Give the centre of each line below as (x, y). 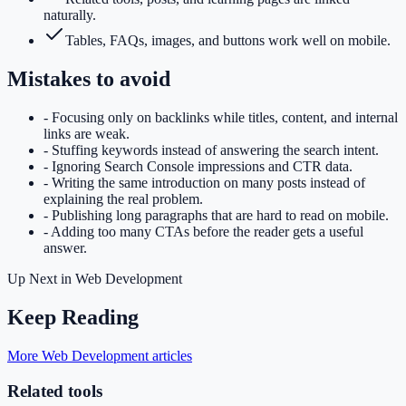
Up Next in (41, 279)
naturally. (70, 15)
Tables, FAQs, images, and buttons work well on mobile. (228, 41)
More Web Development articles (100, 355)
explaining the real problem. (123, 199)
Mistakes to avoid (89, 79)
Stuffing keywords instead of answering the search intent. (215, 150)
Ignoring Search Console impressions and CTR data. (202, 167)
